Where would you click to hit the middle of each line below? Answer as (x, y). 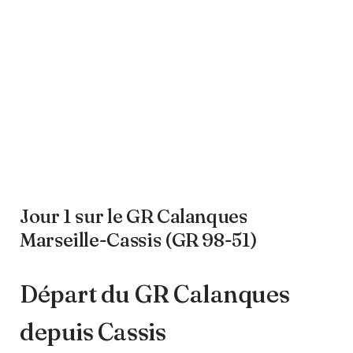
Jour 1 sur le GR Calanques (134, 216)
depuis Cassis (93, 332)
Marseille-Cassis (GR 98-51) (139, 240)
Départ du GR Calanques (155, 294)
